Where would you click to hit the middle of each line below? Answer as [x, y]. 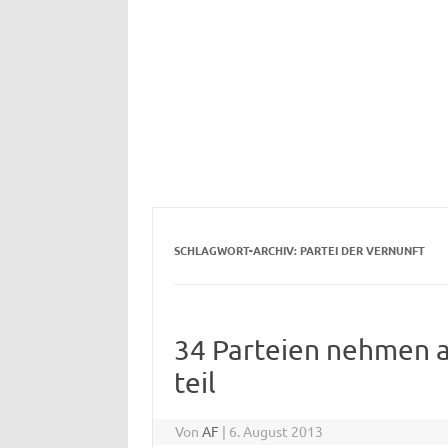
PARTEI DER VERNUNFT [362, 250]
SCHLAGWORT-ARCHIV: [236, 250]
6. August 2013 [276, 431]
